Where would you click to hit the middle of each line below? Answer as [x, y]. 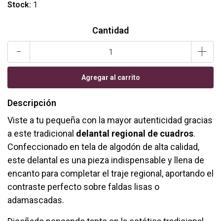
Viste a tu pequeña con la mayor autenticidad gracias [110, 120]
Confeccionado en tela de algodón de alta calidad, [103, 147]
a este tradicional [42, 134]
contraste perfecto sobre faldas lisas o [83, 187]
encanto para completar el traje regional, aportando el [110, 174]
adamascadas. [36, 200]
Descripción [32, 103]
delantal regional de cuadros [135, 134]
